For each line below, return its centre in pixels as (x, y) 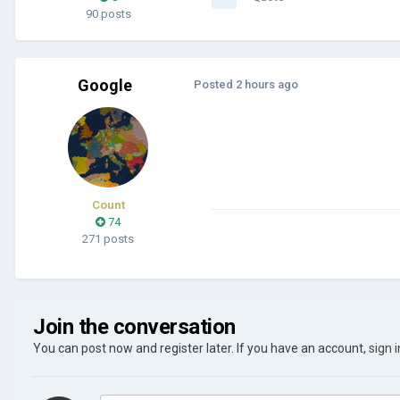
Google (104, 85)
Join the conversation (134, 326)
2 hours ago (267, 84)
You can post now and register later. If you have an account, (201, 348)
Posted (215, 84)
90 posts (108, 13)
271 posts (108, 238)
